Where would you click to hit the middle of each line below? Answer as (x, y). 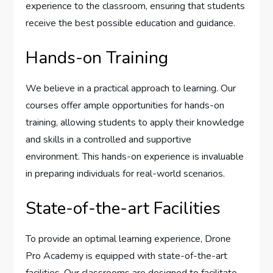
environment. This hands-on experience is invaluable (135, 157)
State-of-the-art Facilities (123, 209)
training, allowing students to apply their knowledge (135, 123)
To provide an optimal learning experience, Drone (129, 239)
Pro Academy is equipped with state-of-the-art (127, 256)
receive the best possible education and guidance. (131, 23)
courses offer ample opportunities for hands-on (125, 106)
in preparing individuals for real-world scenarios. (126, 174)
